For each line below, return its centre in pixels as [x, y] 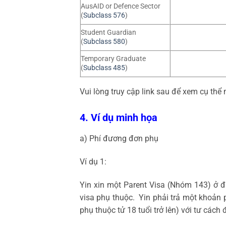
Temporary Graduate [113, 59]
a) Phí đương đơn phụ [119, 138]
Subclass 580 [104, 41]
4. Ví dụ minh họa [118, 117]
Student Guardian [108, 32]
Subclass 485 [104, 68]
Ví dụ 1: [93, 161]
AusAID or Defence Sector [120, 6]
